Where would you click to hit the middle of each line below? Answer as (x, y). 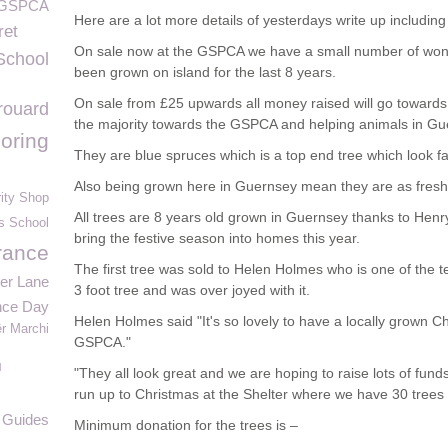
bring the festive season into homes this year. (217, 238)
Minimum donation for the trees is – (186, 425)
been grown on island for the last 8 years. (205, 72)
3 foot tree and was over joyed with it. (192, 290)
